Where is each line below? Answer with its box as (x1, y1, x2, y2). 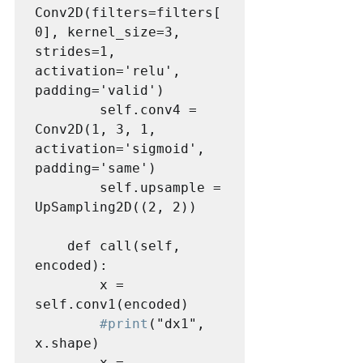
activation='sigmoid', (35, 140, 205, 156)
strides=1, (35, 43, 116, 59)
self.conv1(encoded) (35, 296, 189, 312)
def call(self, (35, 237, 67, 254)
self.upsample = (35, 179, 100, 195)
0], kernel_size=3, (35, 23, 181, 40)
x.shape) (35, 335, 100, 351)
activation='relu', (35, 62, 181, 79)
